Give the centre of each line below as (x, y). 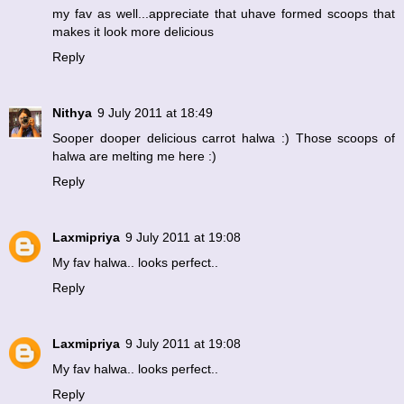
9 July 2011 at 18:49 (155, 112)
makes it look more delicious (133, 31)
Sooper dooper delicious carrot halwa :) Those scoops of (224, 138)
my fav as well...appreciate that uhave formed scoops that (224, 13)
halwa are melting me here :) (134, 156)
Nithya (72, 112)
